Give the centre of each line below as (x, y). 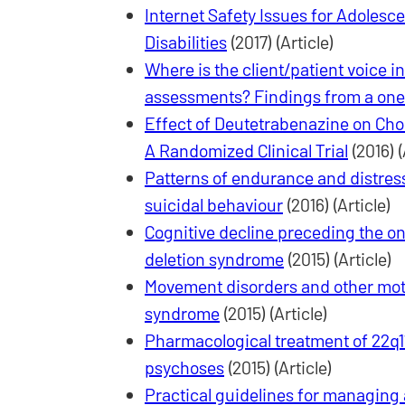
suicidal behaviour (214, 205)
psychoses (184, 367)
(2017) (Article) (280, 42)
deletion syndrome (214, 259)
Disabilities (186, 42)
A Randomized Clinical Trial (246, 151)
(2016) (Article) (337, 205)
